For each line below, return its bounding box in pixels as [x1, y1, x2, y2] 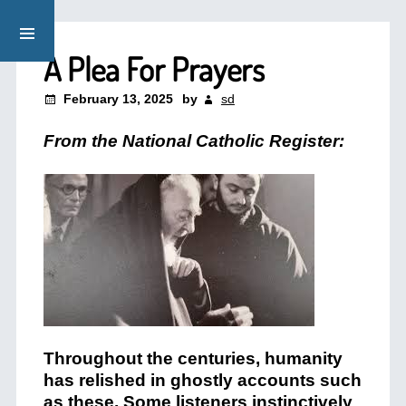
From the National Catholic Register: [43, 131, 344, 150]
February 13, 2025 [63, 92, 173, 106]
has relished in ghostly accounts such [43, 371, 362, 390]
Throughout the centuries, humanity [43, 349, 343, 368]
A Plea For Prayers [43, 48, 265, 90]
